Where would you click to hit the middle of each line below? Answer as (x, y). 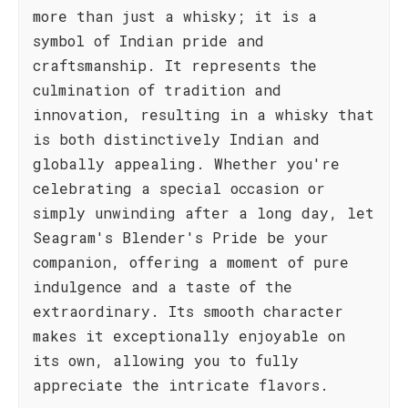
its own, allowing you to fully (166, 360)
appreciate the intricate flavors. (181, 385)
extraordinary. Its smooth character (188, 311)
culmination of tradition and (157, 90)
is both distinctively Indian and (176, 139)
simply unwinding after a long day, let (204, 213)
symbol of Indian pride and (148, 41)
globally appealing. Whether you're (186, 163)
